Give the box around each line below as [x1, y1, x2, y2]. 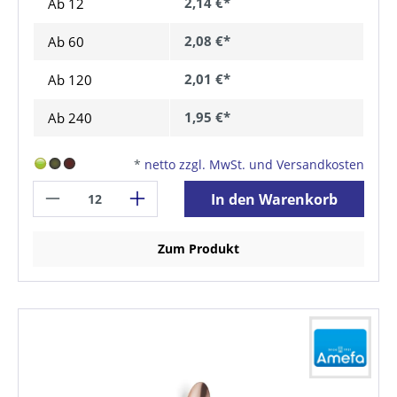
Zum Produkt [158, 240, 239, 258]
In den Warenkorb [211, 189, 339, 209]
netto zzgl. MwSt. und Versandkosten [144, 156, 364, 174]
